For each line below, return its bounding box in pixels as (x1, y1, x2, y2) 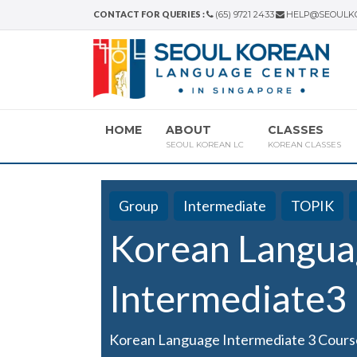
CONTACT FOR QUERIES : (93, 9, 205, 19)
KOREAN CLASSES (268, 139, 341, 150)
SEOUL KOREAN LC (166, 139, 244, 150)
